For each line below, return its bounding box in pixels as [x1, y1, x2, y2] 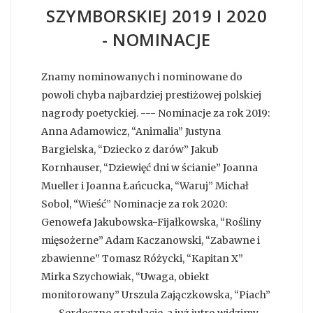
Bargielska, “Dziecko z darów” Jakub [41, 143, 219, 156]
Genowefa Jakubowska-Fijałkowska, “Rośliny [41, 215, 261, 228]
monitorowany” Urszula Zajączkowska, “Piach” [41, 288, 270, 301]
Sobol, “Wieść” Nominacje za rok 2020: [41, 197, 227, 210]
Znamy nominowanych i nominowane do [41, 70, 242, 83]
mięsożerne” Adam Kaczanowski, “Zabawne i [41, 233, 260, 247]
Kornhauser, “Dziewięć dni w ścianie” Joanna [41, 161, 258, 174]
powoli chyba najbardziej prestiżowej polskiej [41, 88, 261, 101]
